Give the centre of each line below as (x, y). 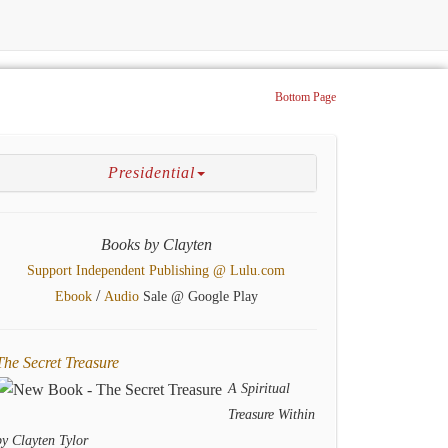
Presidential (151, 172)
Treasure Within (271, 414)
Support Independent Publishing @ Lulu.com (156, 270)
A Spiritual (259, 388)
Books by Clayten (156, 244)
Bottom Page (305, 97)
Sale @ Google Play (198, 296)
